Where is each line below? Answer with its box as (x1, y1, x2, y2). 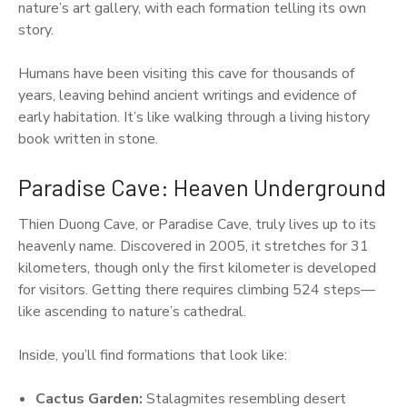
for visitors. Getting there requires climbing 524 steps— (18, 280, 375, 301)
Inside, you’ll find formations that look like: (18, 345, 287, 366)
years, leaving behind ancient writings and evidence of (18, 85, 356, 106)
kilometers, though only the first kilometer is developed (18, 258, 376, 279)
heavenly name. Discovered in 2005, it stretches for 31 (18, 236, 369, 257)
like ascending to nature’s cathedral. (18, 302, 246, 323)
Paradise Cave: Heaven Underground (18, 173, 386, 202)
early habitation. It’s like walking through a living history (18, 107, 370, 128)
